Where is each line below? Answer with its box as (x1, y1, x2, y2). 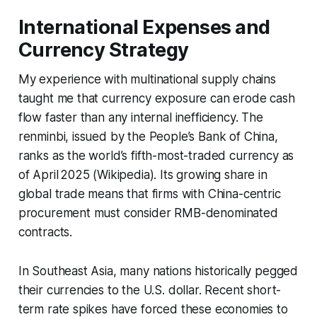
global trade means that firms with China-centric (18, 186, 281, 201)
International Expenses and (18, 15, 270, 39)
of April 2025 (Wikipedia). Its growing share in (18, 167, 267, 182)
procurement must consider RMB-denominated (18, 205, 278, 220)
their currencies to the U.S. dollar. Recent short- (18, 282, 282, 297)
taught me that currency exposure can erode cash (18, 91, 295, 105)
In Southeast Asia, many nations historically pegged (18, 263, 299, 278)
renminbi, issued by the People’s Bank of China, (18, 129, 278, 144)
